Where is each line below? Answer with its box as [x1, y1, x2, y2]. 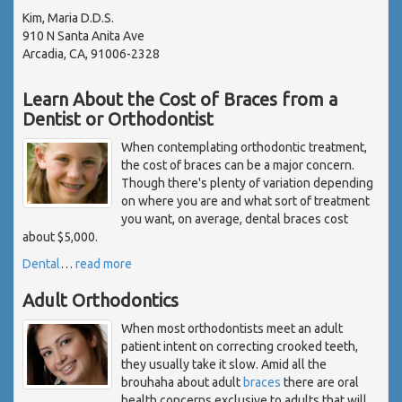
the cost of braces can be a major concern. [121, 158, 354, 173]
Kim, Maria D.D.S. [22, 11, 114, 26]
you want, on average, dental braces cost [121, 212, 348, 227]
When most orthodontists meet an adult [121, 321, 343, 336]
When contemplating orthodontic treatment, [121, 140, 367, 155]
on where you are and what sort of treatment [121, 194, 370, 209]
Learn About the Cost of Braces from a [22, 89, 337, 110]
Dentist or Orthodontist [22, 109, 214, 130]
